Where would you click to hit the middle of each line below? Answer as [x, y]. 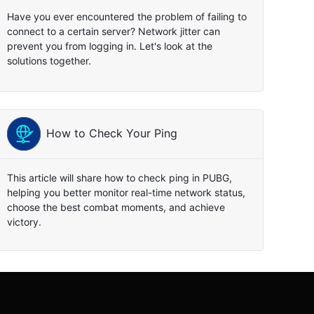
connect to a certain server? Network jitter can [113, 31]
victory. [24, 221]
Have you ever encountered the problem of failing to [127, 16]
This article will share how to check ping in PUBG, [119, 177]
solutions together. [49, 60]
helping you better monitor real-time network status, [126, 192]
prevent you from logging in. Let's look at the [109, 46]
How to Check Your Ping [111, 134]
